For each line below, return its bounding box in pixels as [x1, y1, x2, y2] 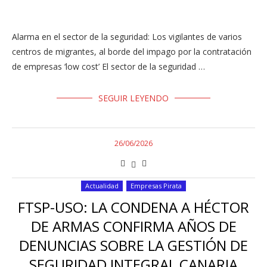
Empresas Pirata [131, 181, 182, 190]
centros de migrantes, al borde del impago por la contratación [12, 46, 252, 57]
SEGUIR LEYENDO [98, 92, 169, 104]
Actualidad [85, 181, 119, 190]
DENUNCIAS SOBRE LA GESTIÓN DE [19, 235, 248, 255]
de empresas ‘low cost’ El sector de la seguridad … [12, 61, 205, 72]
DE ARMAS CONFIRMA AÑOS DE [30, 216, 237, 236]
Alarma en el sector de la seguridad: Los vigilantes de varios [12, 31, 242, 42]
